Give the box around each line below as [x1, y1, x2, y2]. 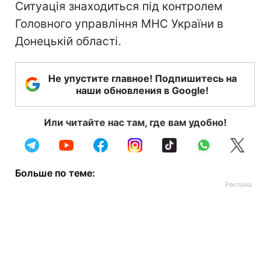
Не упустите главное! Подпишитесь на [48, 72, 237, 84]
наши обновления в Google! [76, 84, 209, 96]
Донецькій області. [15, 34, 121, 48]
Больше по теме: [15, 167, 95, 179]
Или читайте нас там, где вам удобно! [43, 116, 227, 128]
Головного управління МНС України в [15, 17, 224, 31]
